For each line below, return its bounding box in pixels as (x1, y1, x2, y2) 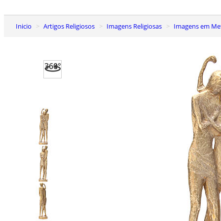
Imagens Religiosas (109, 21, 162, 31)
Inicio (18, 21, 32, 31)
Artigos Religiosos (47, 21, 95, 31)
